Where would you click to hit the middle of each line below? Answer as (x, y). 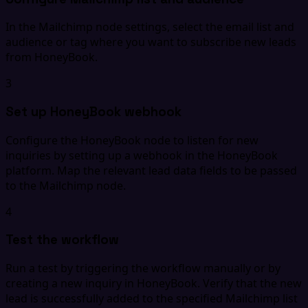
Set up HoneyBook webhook (93, 112)
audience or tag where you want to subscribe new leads (151, 42)
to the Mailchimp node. (66, 185)
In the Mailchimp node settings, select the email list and (150, 27)
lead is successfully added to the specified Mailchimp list (152, 299)
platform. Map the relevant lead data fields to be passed (151, 170)
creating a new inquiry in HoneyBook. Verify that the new (154, 284)
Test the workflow (62, 240)
